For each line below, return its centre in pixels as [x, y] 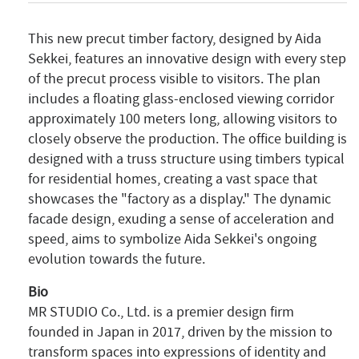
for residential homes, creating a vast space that [173, 179]
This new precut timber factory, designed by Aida [175, 39]
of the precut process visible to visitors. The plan [174, 79]
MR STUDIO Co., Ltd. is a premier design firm [161, 313]
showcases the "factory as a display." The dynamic [179, 200]
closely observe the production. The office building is [188, 139]
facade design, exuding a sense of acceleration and [181, 220]
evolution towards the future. [117, 260]
